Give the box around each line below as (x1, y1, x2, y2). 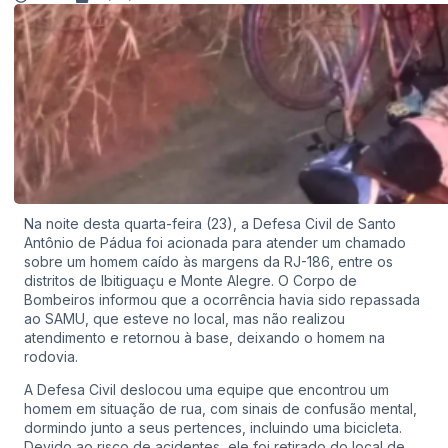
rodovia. (24, 348, 78, 365)
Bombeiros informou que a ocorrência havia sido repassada (24, 291, 420, 308)
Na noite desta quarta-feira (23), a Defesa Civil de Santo (24, 215, 396, 232)
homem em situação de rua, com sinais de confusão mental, (24, 400, 417, 418)
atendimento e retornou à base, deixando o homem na (24, 329, 385, 346)
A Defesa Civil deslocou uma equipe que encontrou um (24, 381, 389, 399)
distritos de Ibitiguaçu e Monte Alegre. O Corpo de (24, 272, 357, 289)
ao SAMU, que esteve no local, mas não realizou (24, 310, 345, 327)
